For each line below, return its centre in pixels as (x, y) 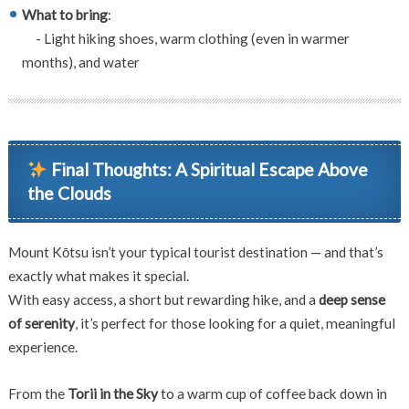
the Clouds (70, 193)
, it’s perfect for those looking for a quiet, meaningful (235, 324)
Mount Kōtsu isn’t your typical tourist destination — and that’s (195, 252)
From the (37, 393)
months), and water (81, 62)
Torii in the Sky (112, 393)
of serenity (41, 324)
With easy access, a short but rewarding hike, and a (163, 300)
